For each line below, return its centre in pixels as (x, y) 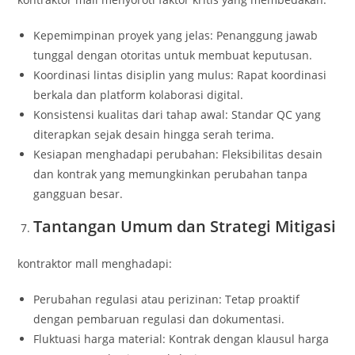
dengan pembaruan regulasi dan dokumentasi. (159, 319)
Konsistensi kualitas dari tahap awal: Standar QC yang (177, 115)
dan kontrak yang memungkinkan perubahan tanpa (171, 174)
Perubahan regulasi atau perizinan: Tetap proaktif (167, 300)
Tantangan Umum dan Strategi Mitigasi (185, 227)
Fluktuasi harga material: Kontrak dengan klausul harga (181, 339)
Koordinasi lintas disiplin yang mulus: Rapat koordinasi (180, 75)
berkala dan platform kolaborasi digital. (139, 95)
